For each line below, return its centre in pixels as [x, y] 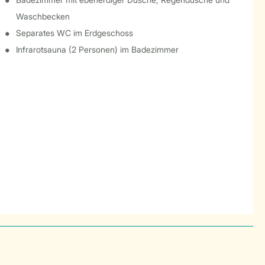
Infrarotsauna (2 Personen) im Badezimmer [97, 49]
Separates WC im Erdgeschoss [74, 33]
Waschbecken [43, 16]
